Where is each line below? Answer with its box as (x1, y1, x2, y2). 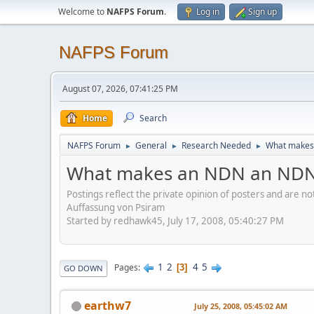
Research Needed (182, 139, 251, 151)
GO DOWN (64, 262, 103, 273)
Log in (196, 6, 219, 18)
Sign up (248, 6, 277, 18)
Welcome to (58, 6, 107, 18)
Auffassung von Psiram (67, 200, 165, 214)
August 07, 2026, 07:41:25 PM (62, 83, 178, 95)
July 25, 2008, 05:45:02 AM (194, 300, 287, 311)
